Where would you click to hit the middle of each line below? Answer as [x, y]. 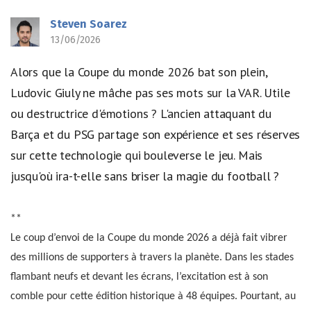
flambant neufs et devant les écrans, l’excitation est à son [139, 277]
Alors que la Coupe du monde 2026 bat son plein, [139, 72]
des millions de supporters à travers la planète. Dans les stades [152, 257]
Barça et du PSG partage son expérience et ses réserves [155, 134]
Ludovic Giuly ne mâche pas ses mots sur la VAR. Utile [150, 93]
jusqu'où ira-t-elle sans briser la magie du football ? [145, 176]
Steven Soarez [89, 24]
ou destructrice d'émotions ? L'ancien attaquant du [141, 114]
